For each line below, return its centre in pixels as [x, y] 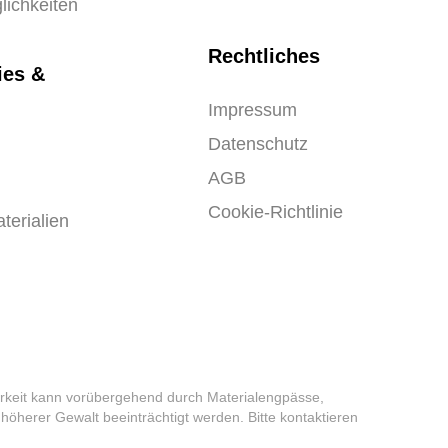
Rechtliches [264, 56]
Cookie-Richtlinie [275, 212]
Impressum [252, 110]
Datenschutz [258, 144]
